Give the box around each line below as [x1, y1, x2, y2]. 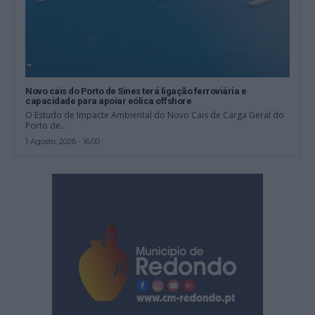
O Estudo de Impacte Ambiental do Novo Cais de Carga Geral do [25, 109, 285, 122]
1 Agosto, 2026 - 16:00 [25, 136, 101, 147]
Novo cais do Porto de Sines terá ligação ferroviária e [25, 86, 247, 97]
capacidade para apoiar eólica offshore [25, 96, 192, 107]
